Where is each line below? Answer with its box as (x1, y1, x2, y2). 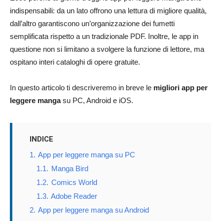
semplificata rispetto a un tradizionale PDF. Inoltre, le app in (10, 32, 198, 40)
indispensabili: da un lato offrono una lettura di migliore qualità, (10, 6, 207, 15)
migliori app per (153, 83, 208, 92)
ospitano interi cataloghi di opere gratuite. (10, 58, 140, 66)
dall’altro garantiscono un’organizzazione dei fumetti (10, 19, 175, 28)
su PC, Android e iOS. (61, 96, 133, 105)
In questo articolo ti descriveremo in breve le (10, 83, 153, 92)
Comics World (51, 178, 97, 186)
